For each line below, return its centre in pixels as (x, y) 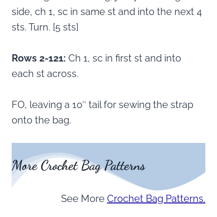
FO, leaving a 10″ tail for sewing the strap (102, 105)
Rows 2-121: (39, 58)
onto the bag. (41, 120)
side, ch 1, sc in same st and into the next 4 (107, 12)
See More (84, 199)
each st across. (45, 74)
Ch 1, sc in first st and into (124, 58)
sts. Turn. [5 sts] (45, 27)
